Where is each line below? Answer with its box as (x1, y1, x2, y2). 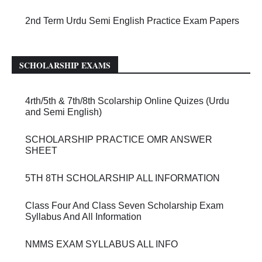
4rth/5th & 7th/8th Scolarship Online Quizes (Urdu (25, 96, 229, 106)
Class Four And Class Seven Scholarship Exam (25, 201, 223, 211)
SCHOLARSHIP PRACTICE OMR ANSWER (25, 135, 212, 145)
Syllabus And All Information (25, 212, 142, 222)
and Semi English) (25, 107, 102, 118)
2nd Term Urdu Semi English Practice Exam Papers (25, 16, 239, 26)
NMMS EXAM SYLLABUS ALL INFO (25, 239, 178, 250)
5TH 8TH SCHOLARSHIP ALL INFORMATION (25, 173, 220, 184)
